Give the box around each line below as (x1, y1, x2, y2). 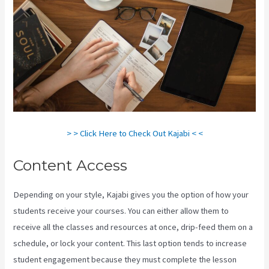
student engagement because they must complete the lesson (13, 254, 237, 265)
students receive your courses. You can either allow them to (13, 205, 229, 217)
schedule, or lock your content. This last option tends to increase (13, 238, 247, 249)
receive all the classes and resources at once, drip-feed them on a (13, 222, 253, 233)
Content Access (13, 156, 128, 175)
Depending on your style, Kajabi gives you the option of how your (13, 189, 249, 201)
